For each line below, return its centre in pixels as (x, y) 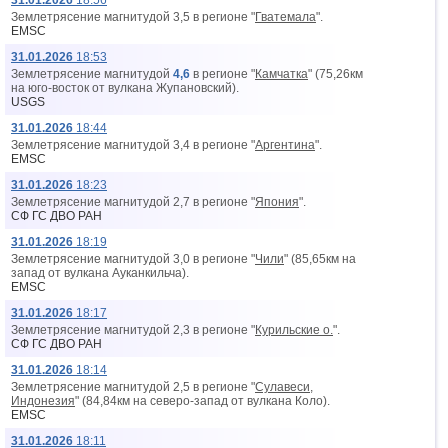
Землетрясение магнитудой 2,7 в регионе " (133, 202)
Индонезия (43, 401)
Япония (277, 202)
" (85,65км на (320, 259)
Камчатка (281, 74)
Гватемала (285, 17)
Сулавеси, (284, 387)
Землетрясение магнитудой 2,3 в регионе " (133, 330)
